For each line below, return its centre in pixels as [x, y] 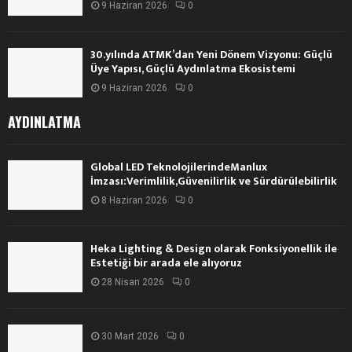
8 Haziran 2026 [134, 201]
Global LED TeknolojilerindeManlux [179, 167]
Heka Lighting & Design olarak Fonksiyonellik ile [214, 249]
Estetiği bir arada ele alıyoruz [166, 263]
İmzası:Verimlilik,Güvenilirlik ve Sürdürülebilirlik [214, 181]
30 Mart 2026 [130, 336]
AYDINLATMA [44, 122]
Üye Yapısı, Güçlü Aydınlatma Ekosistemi [193, 68]
